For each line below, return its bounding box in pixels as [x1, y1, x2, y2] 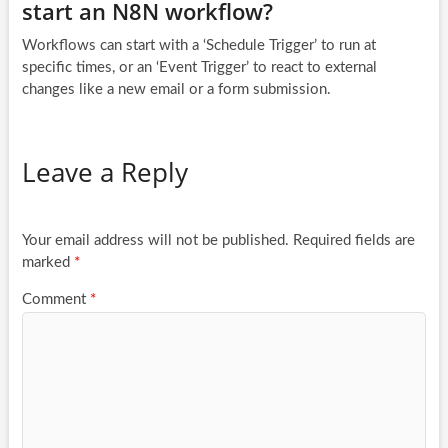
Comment [21, 291, 90, 307]
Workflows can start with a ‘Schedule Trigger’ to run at [21, 37, 376, 53]
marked [21, 255, 74, 271]
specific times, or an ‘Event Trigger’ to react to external [21, 59, 377, 75]
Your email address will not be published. [21, 233, 289, 249]
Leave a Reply [21, 153, 188, 190]
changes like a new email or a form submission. [21, 81, 331, 97]
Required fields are [292, 233, 415, 249]
